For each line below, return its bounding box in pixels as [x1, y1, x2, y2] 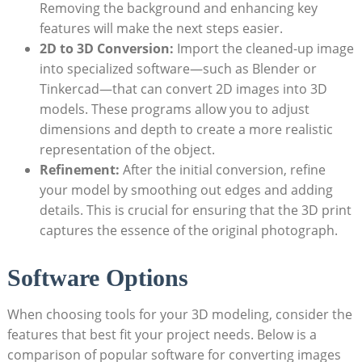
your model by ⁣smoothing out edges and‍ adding [39, 180, 333, 199]
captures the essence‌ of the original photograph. [39, 221, 338, 239]
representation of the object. [39, 140, 215, 158]
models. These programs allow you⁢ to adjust [39, 99, 309, 118]
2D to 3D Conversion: [39, 39, 174, 57]
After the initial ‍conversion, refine [119, 160, 326, 179]
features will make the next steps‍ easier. [39, 19, 283, 37]
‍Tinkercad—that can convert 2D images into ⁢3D [39, 79, 327, 98]
